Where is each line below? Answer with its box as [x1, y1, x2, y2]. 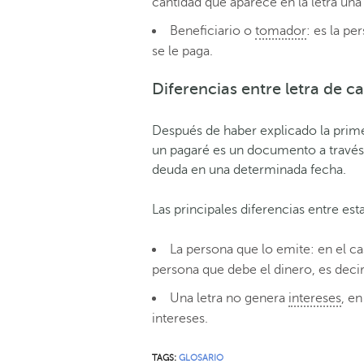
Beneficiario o [170, 23, 255, 38]
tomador [255, 23, 306, 38]
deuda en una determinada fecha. [152, 162, 346, 177]
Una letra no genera [170, 290, 288, 305]
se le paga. [152, 43, 213, 58]
